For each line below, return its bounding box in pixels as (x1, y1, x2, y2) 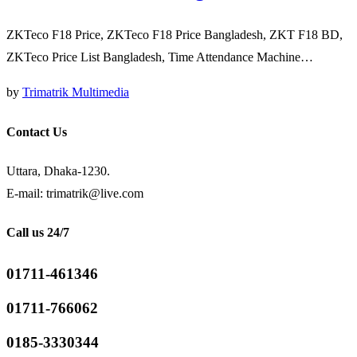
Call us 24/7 (6, 226, 69, 240)
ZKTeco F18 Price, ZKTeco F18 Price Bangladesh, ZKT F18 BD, (6, 28, 343, 42)
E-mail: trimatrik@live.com (6, 186, 143, 200)
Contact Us (6, 124, 67, 139)
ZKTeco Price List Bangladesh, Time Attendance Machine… (6, 50, 313, 65)
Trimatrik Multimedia (22, 85, 129, 100)
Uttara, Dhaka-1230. (6, 163, 110, 178)
